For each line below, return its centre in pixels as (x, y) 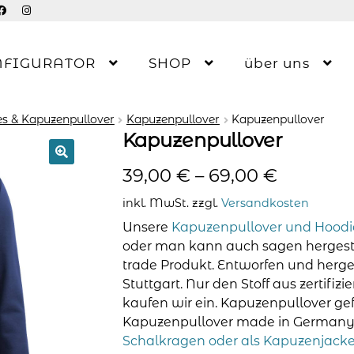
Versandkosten (265, 203)
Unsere (147, 227)
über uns (277, 63)
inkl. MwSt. (155, 203)
